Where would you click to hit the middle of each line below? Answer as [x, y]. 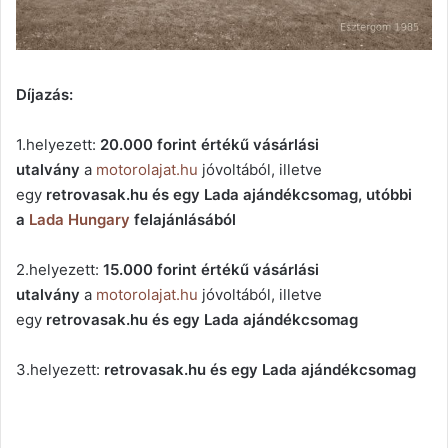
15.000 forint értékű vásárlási [211, 270]
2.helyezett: [59, 270]
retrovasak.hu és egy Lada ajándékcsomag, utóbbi [229, 195]
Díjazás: [44, 95]
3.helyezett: [60, 370]
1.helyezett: [58, 145]
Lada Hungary [79, 220]
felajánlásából [183, 220]
